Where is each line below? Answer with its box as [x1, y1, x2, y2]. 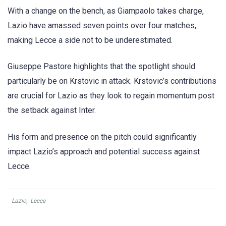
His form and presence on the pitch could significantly [8, 132, 197, 142]
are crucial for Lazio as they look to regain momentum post [8, 91, 214, 101]
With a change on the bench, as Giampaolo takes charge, [8, 6, 204, 16]
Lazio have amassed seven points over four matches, [8, 21, 196, 31]
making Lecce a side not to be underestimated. [8, 35, 173, 45]
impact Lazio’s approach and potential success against [8, 146, 200, 156]
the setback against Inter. [8, 105, 96, 116]
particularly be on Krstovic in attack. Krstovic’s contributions [8, 76, 216, 86]
